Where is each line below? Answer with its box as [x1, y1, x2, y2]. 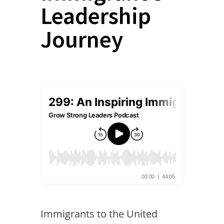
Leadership [40, 1, 151, 30]
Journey [40, 24, 123, 54]
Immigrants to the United [40, 207, 157, 220]
